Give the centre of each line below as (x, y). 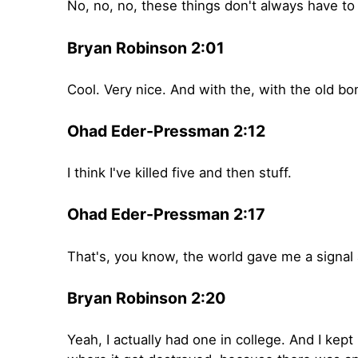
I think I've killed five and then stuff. (179, 173)
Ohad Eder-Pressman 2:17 (166, 215)
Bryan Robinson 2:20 (147, 298)
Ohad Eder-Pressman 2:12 (166, 131)
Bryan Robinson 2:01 (146, 48)
